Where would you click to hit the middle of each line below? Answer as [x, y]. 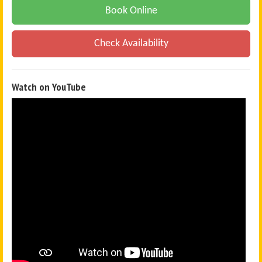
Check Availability [131, 43]
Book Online [131, 11]
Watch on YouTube [49, 87]
